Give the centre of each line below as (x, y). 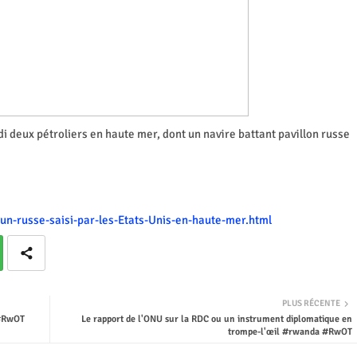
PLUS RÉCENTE (311, 303)
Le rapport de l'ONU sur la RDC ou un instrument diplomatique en (216, 319)
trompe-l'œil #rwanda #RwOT (290, 331)
